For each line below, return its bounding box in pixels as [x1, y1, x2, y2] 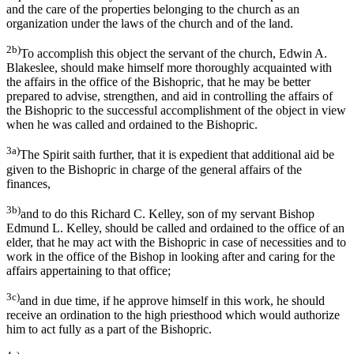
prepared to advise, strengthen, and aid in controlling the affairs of [6, 89, 333, 104]
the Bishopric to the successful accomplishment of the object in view [6, 104, 346, 118]
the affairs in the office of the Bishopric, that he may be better [6, 75, 311, 89]
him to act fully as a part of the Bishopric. [6, 322, 212, 337]
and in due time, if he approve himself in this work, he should [20, 294, 325, 308]
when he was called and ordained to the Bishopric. [6, 118, 258, 132]
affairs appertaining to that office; [6, 264, 171, 278]
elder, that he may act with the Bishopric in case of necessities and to [6, 235, 346, 250]
